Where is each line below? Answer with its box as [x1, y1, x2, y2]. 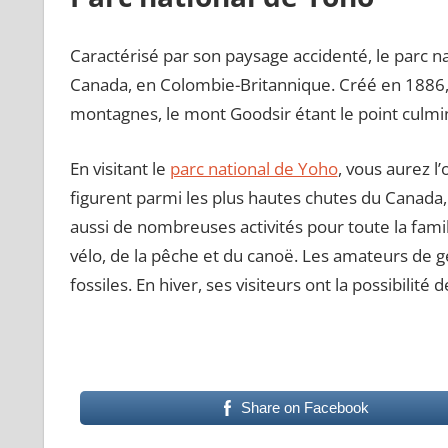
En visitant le [69, 156, 170, 180]
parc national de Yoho [169, 156, 338, 180]
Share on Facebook [240, 398, 369, 416]
